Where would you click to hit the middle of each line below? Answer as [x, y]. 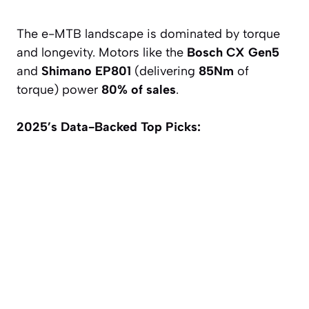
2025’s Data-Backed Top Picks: [109, 127]
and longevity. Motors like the [102, 53]
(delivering [165, 71]
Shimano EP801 [86, 71]
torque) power [59, 90]
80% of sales [139, 90]
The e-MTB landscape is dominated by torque [148, 34]
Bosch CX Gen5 [233, 53]
